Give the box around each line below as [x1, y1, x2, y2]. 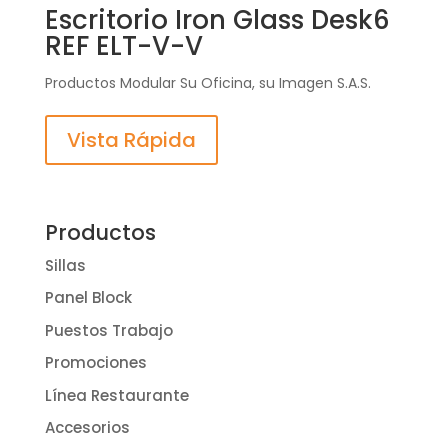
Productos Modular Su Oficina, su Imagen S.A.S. [44, 73, 371, 94]
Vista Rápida [66, 126, 196, 155]
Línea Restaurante [44, 384, 189, 406]
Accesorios [44, 417, 130, 439]
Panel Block [44, 287, 132, 309]
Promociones [44, 352, 147, 374]
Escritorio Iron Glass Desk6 [44, 2, 390, 39]
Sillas [44, 254, 86, 276]
